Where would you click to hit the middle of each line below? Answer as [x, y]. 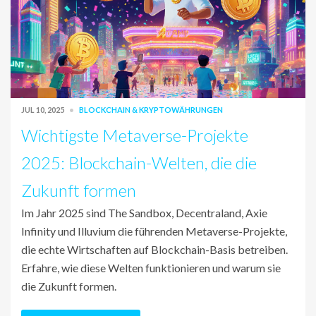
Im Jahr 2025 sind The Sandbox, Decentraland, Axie [144, 213]
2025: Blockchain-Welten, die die [139, 163]
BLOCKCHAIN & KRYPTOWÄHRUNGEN [151, 110]
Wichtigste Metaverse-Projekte [135, 135]
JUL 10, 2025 [43, 110]
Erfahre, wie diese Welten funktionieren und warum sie [151, 268]
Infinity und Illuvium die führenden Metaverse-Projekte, [154, 231]
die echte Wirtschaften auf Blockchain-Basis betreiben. [154, 250]
